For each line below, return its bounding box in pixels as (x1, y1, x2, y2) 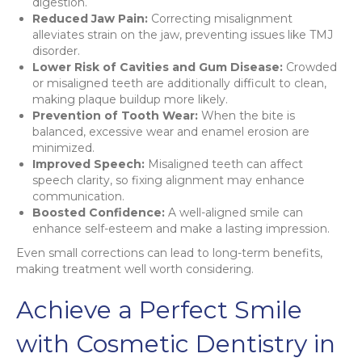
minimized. (32, 140, 95, 155)
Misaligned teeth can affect (145, 156, 303, 171)
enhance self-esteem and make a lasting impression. (32, 221, 330, 236)
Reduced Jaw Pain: (32, 11, 148, 26)
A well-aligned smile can (165, 204, 303, 220)
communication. (32, 188, 124, 204)
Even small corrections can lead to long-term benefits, (16, 245, 322, 260)
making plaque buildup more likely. (32, 91, 228, 107)
